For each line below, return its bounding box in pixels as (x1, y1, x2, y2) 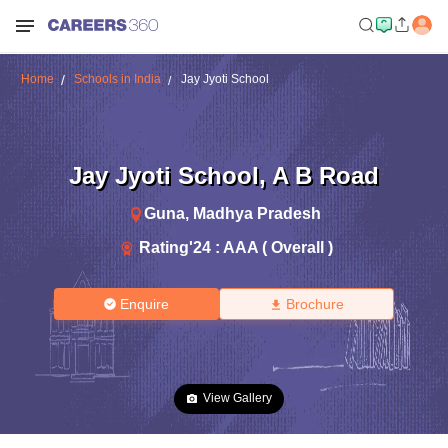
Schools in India (73, 72, 161, 86)
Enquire (120, 296, 170, 312)
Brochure (285, 296, 344, 312)
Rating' (139, 238, 193, 256)
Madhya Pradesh (192, 204, 321, 222)
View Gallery (203, 391, 272, 405)
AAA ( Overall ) (223, 238, 333, 256)
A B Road (272, 161, 379, 189)
